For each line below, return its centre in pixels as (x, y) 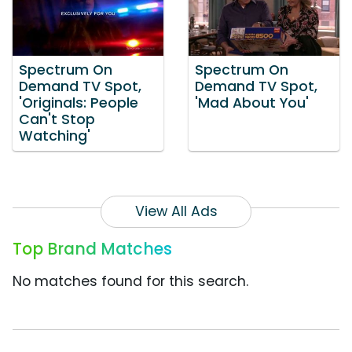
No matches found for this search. (130, 282)
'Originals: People (79, 103)
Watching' (55, 136)
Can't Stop (57, 120)
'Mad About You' (252, 103)
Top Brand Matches (92, 249)
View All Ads (176, 212)
